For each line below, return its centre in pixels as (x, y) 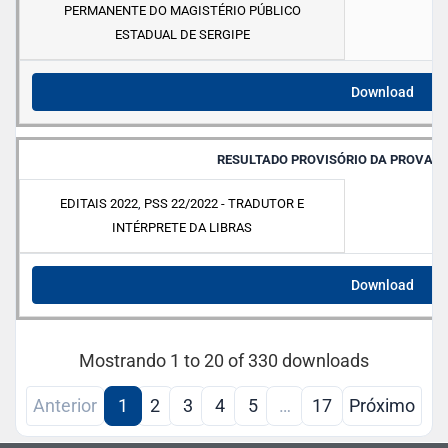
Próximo (381, 406)
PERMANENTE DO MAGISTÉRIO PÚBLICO (182, 11)
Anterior (65, 406)
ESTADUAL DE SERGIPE (182, 35)
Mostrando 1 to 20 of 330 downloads (224, 360)
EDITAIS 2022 (99, 204)
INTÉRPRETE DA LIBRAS (182, 228)
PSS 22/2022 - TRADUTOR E (224, 204)
